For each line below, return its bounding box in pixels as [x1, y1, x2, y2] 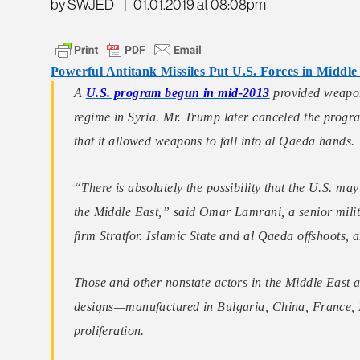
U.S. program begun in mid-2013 [85, 86, 270, 100]
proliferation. [73, 324, 145, 338]
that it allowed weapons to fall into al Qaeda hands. [73, 134, 355, 149]
